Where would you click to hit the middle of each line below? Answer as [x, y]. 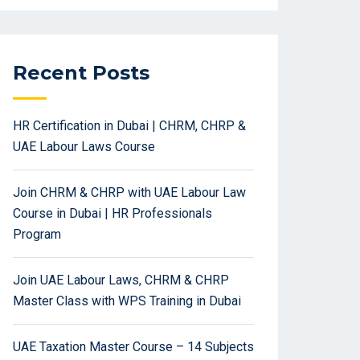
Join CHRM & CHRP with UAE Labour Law [129, 193]
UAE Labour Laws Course [84, 147]
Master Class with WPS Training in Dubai [127, 301]
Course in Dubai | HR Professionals [112, 214]
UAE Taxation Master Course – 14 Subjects [133, 347]
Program [37, 235]
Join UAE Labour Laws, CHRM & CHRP [121, 280]
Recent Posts [81, 73]
